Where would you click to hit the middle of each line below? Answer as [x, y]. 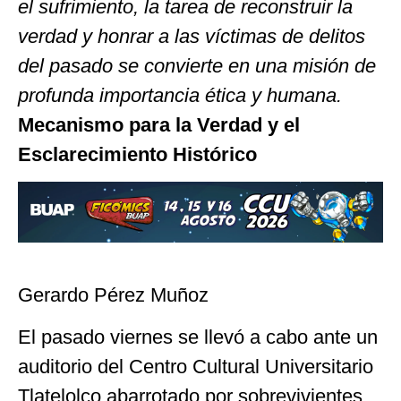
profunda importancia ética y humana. [180, 95]
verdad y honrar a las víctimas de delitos [192, 36]
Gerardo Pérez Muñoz [113, 294]
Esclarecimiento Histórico [137, 154]
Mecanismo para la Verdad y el [159, 124]
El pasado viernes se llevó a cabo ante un [198, 337]
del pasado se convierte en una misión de [197, 65]
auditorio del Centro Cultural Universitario [196, 367]
